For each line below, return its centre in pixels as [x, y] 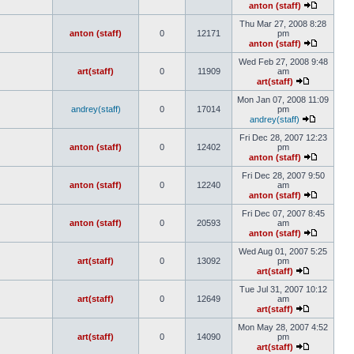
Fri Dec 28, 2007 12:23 [283, 137]
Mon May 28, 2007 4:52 [283, 327]
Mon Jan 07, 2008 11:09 [283, 100]
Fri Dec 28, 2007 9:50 [283, 175]
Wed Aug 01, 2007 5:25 [283, 251]
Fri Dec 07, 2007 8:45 [283, 213]
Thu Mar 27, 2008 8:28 [283, 24]
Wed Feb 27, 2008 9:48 [283, 62]
